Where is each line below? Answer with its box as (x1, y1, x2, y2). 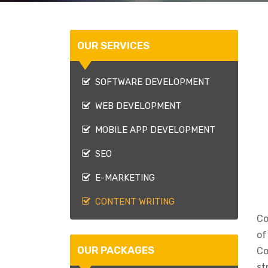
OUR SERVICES (77, 39, 150, 51)
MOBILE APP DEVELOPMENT (90, 124, 215, 135)
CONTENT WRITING (90, 196, 175, 207)
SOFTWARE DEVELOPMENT (90, 77, 210, 87)
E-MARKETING (90, 172, 155, 183)
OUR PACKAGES (77, 244, 154, 256)
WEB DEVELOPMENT (90, 100, 181, 111)
